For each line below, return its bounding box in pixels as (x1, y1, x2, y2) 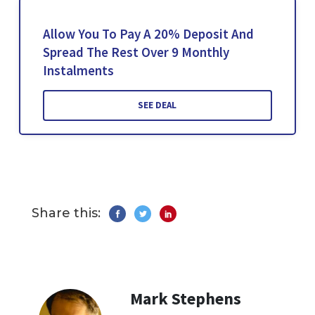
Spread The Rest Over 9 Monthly (42, 43, 229, 60)
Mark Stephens (130, 287, 241, 309)
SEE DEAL (138, 98, 177, 111)
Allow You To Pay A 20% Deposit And (42, 25, 254, 42)
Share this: (32, 205, 101, 221)
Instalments (42, 61, 114, 79)
